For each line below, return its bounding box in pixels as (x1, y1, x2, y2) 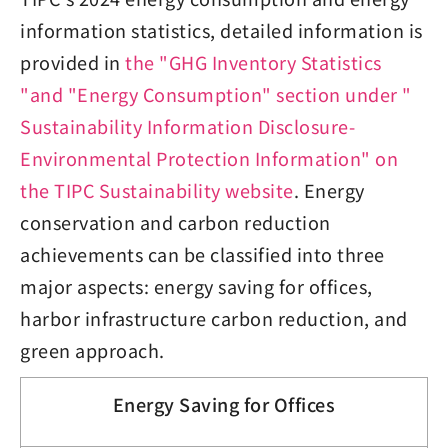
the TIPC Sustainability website (20, 176, 294, 203)
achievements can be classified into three (20, 240, 385, 267)
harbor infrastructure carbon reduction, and (20, 304, 408, 331)
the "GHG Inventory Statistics (125, 48, 382, 75)
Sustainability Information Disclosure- (20, 112, 355, 139)
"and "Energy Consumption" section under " (20, 80, 412, 107)
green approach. (20, 336, 165, 363)
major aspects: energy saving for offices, (20, 272, 373, 299)
